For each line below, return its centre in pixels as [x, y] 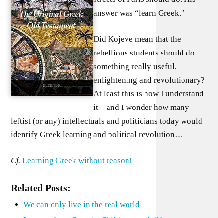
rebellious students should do [144, 53]
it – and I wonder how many [142, 107]
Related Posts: [41, 188]
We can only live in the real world [81, 205]
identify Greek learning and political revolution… [97, 134]
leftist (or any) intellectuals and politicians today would [107, 121]
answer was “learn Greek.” [139, 13]
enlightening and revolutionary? [149, 80]
